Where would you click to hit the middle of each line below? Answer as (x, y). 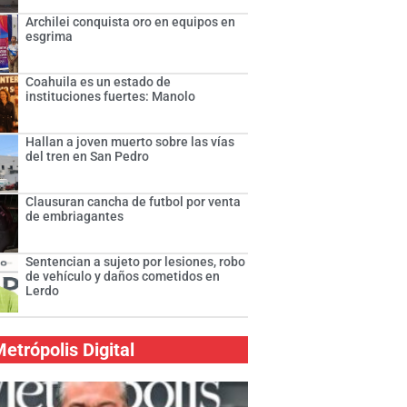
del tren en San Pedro (88, 157)
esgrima (50, 37)
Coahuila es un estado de (99, 82)
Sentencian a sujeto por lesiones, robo (136, 262)
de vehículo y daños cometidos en (123, 277)
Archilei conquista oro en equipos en (131, 22)
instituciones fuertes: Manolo (111, 97)
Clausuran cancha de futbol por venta (134, 202)
